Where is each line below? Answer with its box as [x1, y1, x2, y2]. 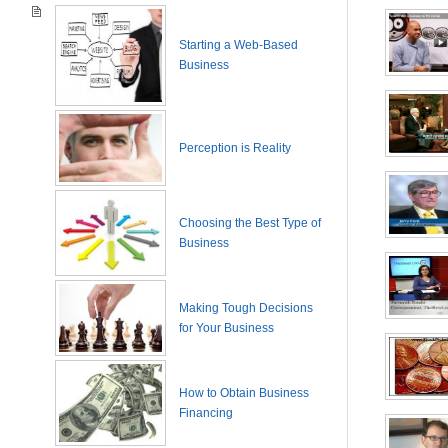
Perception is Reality [179, 141, 291, 155]
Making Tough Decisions [179, 301, 313, 315]
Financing [179, 406, 233, 420]
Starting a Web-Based [179, 38, 298, 52]
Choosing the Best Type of [179, 216, 321, 230]
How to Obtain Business [179, 386, 309, 400]
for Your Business [179, 321, 274, 335]
